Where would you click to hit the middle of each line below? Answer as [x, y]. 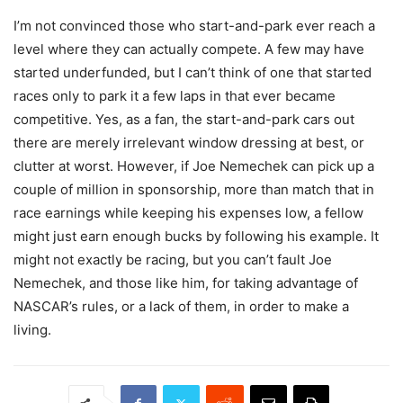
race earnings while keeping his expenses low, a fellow [188, 213]
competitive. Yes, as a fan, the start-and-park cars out [184, 120]
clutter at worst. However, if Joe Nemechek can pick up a [194, 166]
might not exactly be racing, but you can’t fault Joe [173, 260]
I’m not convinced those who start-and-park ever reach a [194, 26]
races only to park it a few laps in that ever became [175, 96]
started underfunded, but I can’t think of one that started [193, 73]
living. [32, 330]
